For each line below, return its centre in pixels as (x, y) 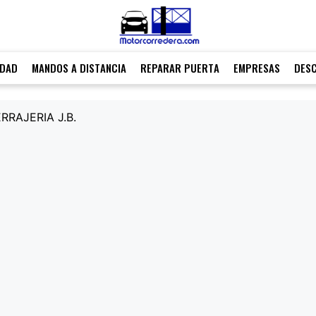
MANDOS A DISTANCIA (79, 68)
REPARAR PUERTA (180, 68)
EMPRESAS (256, 68)
